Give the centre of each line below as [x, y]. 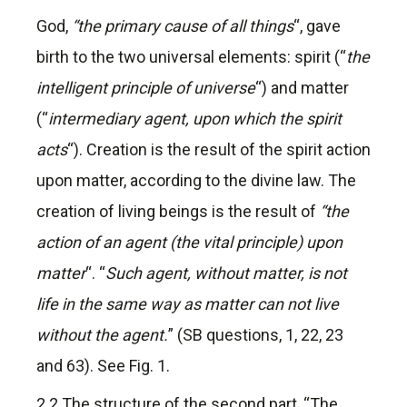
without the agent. [102, 335]
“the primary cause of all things [183, 26]
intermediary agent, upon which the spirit [195, 119]
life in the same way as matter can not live [188, 304]
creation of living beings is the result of [178, 212]
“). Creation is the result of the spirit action [219, 150]
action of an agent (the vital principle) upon [189, 243]
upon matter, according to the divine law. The [196, 181]
